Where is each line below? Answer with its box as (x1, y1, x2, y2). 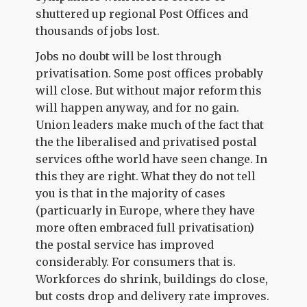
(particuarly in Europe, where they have (36, 204, 256, 217)
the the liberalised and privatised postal (36, 135, 258, 149)
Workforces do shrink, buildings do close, (36, 272, 269, 286)
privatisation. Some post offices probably (36, 66, 264, 80)
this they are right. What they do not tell (36, 169, 256, 183)
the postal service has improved (36, 238, 214, 251)
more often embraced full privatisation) (36, 221, 255, 234)
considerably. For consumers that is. (36, 255, 236, 269)
